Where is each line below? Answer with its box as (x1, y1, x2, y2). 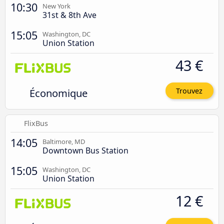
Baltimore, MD (42, 137, 85, 146)
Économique (29, 85, 87, 100)
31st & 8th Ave (42, 9, 96, 20)
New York (42, 1, 70, 10)
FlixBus (24, 118, 48, 128)
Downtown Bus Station (42, 145, 128, 156)
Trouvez (176, 85, 203, 95)
